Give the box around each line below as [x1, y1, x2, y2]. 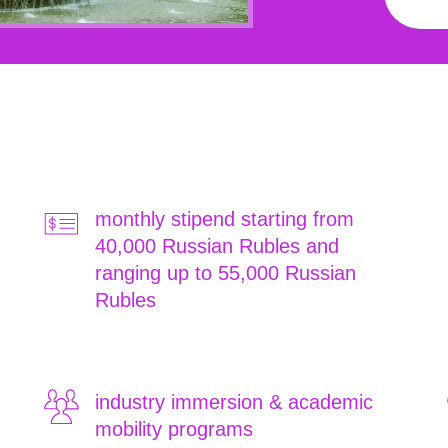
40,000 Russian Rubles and [95, 235, 339, 257]
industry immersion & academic [95, 391, 373, 413]
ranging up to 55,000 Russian [95, 262, 356, 284]
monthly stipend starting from [95, 208, 354, 230]
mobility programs [95, 418, 253, 440]
